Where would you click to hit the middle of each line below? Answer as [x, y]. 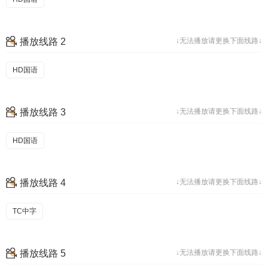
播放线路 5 [43, 253]
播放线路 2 [43, 42]
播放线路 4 [43, 183]
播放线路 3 [43, 112]
